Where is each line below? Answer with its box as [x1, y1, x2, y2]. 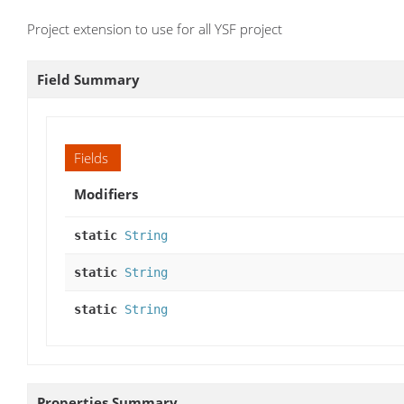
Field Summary [37, 69, 140, 88]
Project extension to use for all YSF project [27, 19, 282, 38]
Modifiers [74, 184, 138, 203]
